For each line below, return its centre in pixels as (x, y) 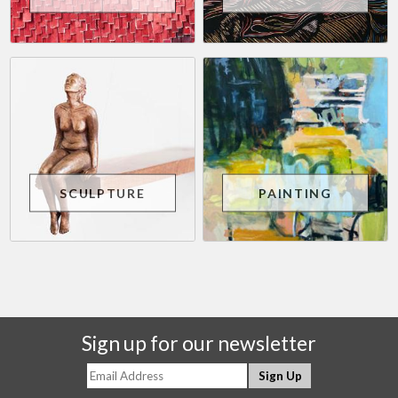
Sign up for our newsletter (199, 343)
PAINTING (295, 193)
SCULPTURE (103, 193)
